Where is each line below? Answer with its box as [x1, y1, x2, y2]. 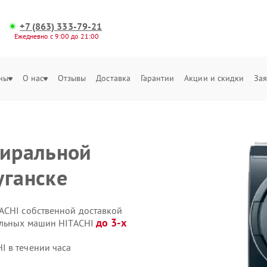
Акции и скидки [184, 73, 244, 83]
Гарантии [140, 73, 175, 83]
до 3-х [96, 216, 126, 229]
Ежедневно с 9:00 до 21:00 [14, 32, 100, 41]
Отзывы [57, 73, 86, 83]
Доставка [96, 73, 131, 83]
